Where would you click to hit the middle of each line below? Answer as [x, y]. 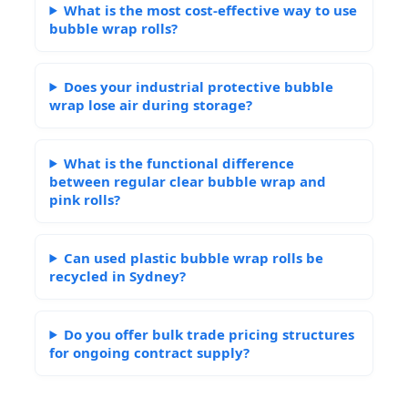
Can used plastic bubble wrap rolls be [194, 257]
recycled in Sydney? [118, 275]
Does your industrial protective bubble [199, 86]
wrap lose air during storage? [151, 104]
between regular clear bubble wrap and [188, 181]
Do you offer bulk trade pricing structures [209, 334]
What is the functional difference [179, 163]
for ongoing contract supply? [150, 352]
